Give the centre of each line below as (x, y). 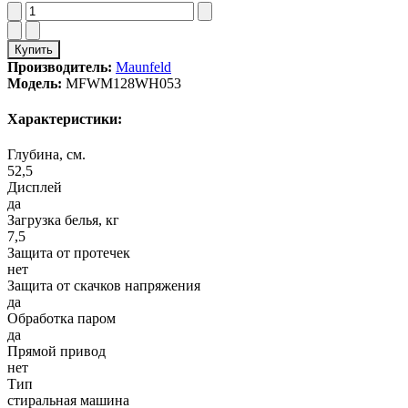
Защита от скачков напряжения (104, 286)
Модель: (35, 83)
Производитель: (60, 66)
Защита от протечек (69, 253)
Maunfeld (143, 66)
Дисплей (35, 188)
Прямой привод (56, 352)
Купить (34, 49)
